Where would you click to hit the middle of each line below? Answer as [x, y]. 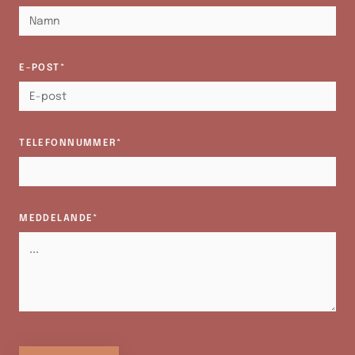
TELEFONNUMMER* [71, 144]
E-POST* [43, 69]
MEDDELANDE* [59, 219]
